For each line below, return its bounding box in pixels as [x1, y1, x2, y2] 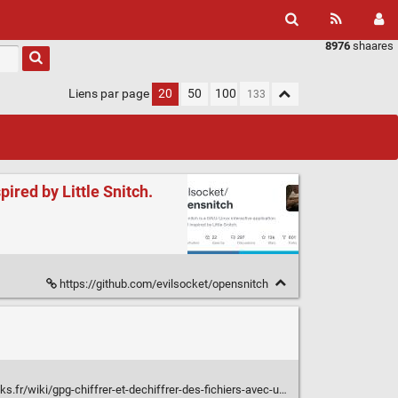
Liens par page [68, 86, 149, 101]
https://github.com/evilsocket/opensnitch [56, 277, 271, 291]
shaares [350, 39, 394, 52]
